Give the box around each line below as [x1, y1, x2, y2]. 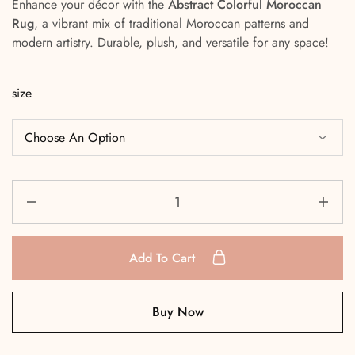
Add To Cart [128, 249, 199, 268]
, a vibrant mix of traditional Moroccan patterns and [34, 14, 309, 33]
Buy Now [151, 303, 204, 322]
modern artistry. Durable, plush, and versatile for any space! [12, 33, 329, 52]
